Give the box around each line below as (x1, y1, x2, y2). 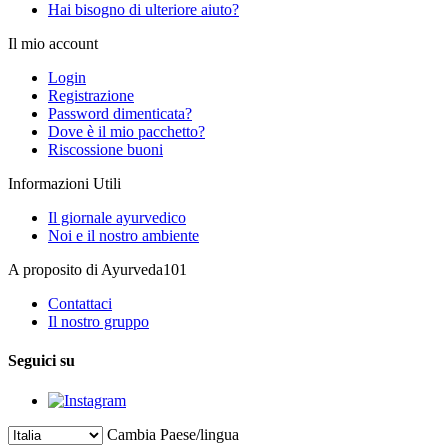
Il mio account (8, 34, 98, 52)
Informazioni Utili (8, 174, 121, 192)
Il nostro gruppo (48, 312, 149, 330)
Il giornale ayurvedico (48, 208, 186, 226)
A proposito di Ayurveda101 (8, 260, 187, 278)
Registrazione (48, 86, 134, 104)
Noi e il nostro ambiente (48, 226, 199, 244)
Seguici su (8, 352, 75, 370)
